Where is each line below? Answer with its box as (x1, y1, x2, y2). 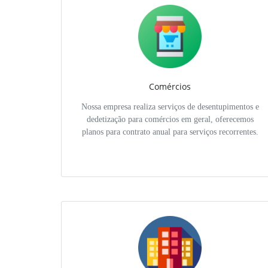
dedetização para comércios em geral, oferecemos (86, 115, 254, 124)
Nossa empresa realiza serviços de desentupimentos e (81, 102, 259, 112)
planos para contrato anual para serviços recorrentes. (81, 127, 258, 137)
